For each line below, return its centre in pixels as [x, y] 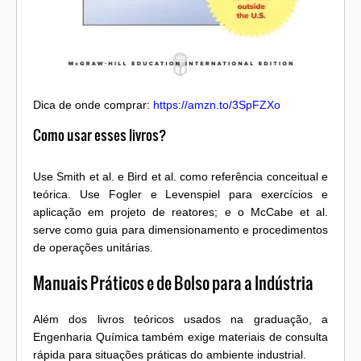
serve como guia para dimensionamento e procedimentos [180, 229]
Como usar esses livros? [100, 135]
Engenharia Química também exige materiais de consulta [180, 336]
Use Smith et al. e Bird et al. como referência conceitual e [180, 176]
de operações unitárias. [93, 247]
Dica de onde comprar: [93, 105]
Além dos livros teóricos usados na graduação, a [180, 319]
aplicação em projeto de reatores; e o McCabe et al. [180, 212]
